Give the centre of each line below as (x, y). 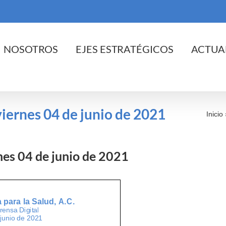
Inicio (215, 114)
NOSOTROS (31, 49)
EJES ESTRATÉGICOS (125, 49)
